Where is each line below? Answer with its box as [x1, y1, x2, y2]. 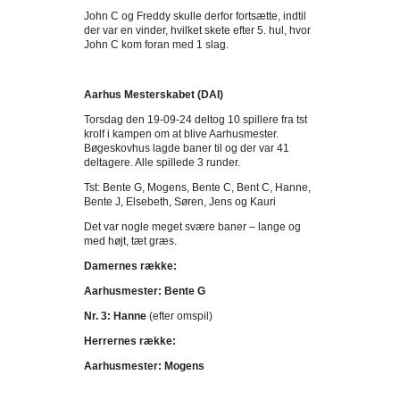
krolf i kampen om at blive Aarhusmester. [84, 128, 279, 140]
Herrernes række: [84, 335, 176, 347]
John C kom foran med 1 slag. [84, 38, 229, 51]
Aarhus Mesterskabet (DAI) [84, 88, 223, 101]
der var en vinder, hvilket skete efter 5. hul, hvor [84, 24, 311, 37]
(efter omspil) [146, 310, 212, 322]
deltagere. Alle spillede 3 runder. [84, 156, 240, 169]
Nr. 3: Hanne [84, 310, 146, 322]
